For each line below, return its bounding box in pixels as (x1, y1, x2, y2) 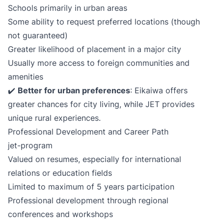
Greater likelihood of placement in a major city (8, 44, 181, 54)
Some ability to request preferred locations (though (8, 17, 200, 27)
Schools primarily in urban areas (8, 3, 127, 13)
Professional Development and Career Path (8, 127, 168, 137)
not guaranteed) (8, 30, 68, 40)
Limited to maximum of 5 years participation (8, 182, 174, 192)
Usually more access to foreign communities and (8, 58, 190, 68)
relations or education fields (8, 168, 112, 178)
